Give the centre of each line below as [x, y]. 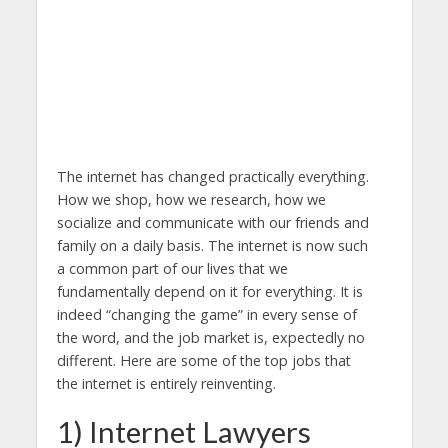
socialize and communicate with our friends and [212, 222]
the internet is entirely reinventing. [166, 383]
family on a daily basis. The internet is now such [212, 245]
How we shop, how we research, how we [191, 199]
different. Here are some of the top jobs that [203, 360]
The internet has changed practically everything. [212, 176]
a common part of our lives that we [172, 268]
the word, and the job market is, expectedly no [210, 337]
